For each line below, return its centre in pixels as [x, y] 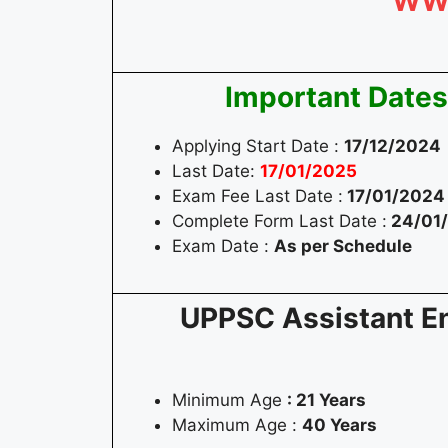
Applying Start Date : [258, 146]
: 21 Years [326, 400]
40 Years [339, 425]
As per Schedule [343, 246]
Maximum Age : [237, 425]
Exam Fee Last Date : [257, 196]
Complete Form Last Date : [279, 221]
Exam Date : [223, 246]
